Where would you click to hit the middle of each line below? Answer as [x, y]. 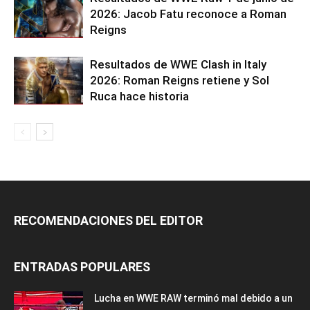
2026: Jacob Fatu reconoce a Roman [188, 13]
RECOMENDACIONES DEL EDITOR [108, 220]
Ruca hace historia [139, 96]
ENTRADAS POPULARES [82, 266]
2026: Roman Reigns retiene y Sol [180, 80]
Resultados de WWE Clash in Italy [178, 64]
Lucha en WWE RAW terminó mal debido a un [193, 298]
